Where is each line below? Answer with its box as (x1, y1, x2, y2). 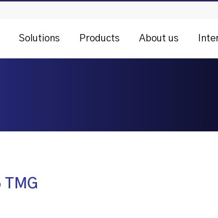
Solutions (19, 34, 60, 43)
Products (79, 34, 120, 43)
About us (139, 34, 179, 43)
